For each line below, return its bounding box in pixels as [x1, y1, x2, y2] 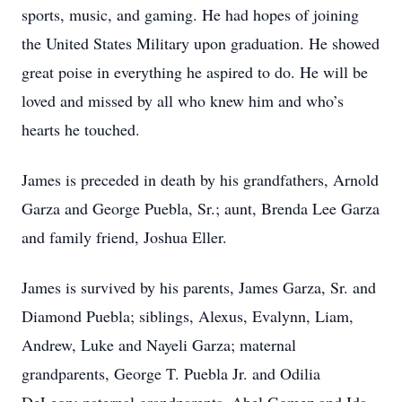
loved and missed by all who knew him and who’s [22, 90, 344, 111]
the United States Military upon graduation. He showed [22, 32, 380, 54]
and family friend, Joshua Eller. [22, 226, 227, 248]
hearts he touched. [22, 118, 140, 140]
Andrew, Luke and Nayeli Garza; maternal [22, 334, 296, 355]
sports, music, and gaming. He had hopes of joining [22, 4, 359, 25]
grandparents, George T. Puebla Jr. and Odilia [22, 363, 320, 384]
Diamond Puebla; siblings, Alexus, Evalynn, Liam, [22, 305, 354, 327]
